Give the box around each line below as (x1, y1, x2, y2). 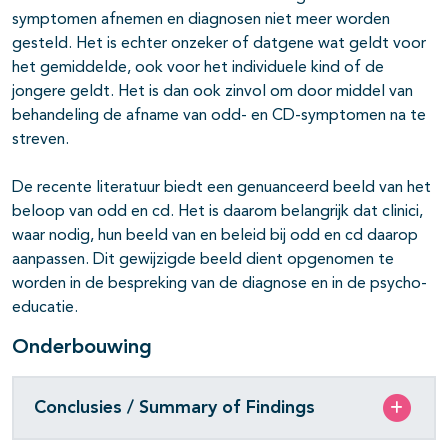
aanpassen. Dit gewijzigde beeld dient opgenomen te (12, 252, 394, 269)
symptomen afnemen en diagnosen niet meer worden (12, 12, 390, 29)
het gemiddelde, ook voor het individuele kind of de (12, 60, 384, 77)
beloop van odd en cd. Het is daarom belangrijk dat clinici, (12, 204, 423, 221)
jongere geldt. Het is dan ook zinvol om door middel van (12, 84, 413, 101)
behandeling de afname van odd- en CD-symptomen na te (12, 108, 426, 125)
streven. (12, 132, 69, 149)
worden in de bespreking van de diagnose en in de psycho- (12, 276, 427, 293)
